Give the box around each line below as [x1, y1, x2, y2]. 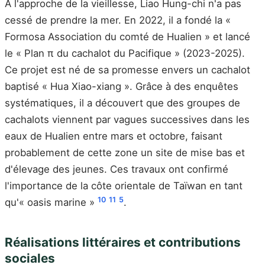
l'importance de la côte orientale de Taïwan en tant [5, 180, 243, 192]
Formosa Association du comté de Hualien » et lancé [5, 31, 250, 43]
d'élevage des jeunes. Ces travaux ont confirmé [5, 163, 228, 176]
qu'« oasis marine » [5, 196, 98, 209]
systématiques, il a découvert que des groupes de [5, 97, 240, 109]
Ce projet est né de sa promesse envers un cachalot [5, 64, 250, 76]
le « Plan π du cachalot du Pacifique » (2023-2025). [5, 47, 245, 60]
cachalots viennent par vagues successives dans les [5, 114, 250, 126]
